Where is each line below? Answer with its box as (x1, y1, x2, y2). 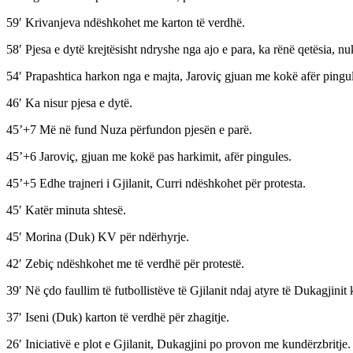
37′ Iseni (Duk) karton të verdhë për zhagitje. (6, 310, 229, 325)
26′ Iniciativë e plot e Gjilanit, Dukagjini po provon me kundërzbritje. (6, 337, 351, 351)
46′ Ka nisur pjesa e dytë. (6, 96, 132, 110)
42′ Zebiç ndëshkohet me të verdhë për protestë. (6, 257, 244, 271)
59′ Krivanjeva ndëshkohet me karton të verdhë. (6, 16, 245, 30)
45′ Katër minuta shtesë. (6, 203, 126, 217)
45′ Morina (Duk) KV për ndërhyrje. (6, 230, 189, 244)
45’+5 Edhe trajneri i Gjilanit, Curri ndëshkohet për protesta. (6, 176, 306, 191)
